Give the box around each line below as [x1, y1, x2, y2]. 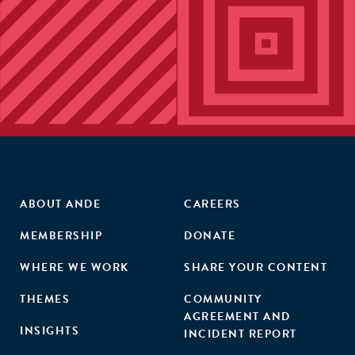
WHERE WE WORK [20, 259, 129, 276]
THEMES [20, 291, 70, 307]
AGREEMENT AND [184, 308, 291, 325]
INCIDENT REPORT [184, 326, 297, 342]
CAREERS [184, 196, 241, 212]
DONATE [184, 227, 235, 244]
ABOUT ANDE [20, 196, 101, 212]
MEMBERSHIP [20, 227, 102, 244]
